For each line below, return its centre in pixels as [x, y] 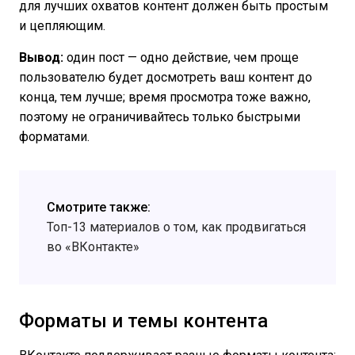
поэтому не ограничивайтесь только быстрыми [160, 117]
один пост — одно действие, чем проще [181, 58]
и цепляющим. [67, 26]
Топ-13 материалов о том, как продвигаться [176, 227]
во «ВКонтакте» [93, 247]
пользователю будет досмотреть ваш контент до [166, 78]
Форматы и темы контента [143, 321]
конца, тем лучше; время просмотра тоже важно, [165, 97]
